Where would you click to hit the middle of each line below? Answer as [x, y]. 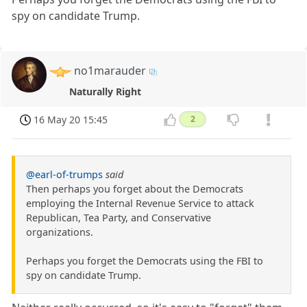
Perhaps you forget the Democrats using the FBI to [145, 260]
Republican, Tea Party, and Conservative [119, 217]
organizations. [60, 232]
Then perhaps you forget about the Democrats [135, 188]
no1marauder [110, 71]
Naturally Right [105, 91]
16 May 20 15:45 [71, 119]
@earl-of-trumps [64, 174]
